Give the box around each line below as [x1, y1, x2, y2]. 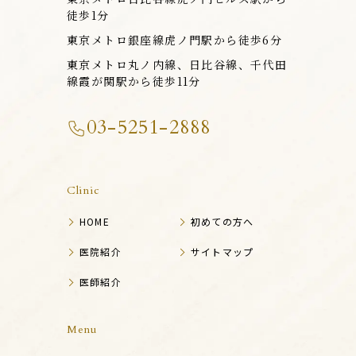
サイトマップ [191, 245, 254, 259]
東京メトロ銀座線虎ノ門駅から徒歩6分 [67, 32, 283, 48]
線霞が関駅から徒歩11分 [67, 73, 201, 90]
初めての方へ [191, 215, 254, 229]
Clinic [67, 183, 100, 199]
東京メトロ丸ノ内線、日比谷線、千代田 [67, 56, 288, 73]
